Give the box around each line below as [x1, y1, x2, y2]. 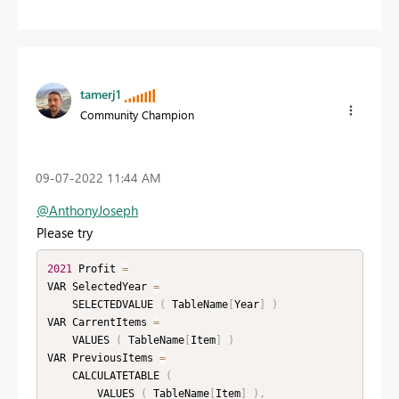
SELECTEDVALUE [71, 297, 159, 311]
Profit [71, 262, 122, 275]
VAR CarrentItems [46, 315, 153, 329]
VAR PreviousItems [46, 351, 159, 364]
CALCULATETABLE [71, 369, 166, 382]
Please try [37, 224, 93, 242]
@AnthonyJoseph [37, 201, 138, 220]
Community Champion [80, 106, 194, 122]
